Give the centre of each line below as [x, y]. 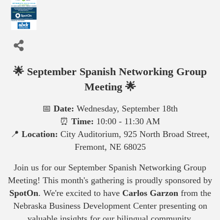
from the [194, 193]
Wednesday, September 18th [126, 108]
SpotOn [24, 193]
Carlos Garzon [150, 193]
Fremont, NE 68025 [110, 147]
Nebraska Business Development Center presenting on [110, 206]
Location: [40, 134]
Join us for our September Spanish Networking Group [110, 167]
